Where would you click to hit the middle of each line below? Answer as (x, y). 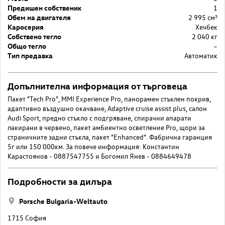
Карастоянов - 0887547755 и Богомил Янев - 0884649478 (99, 156)
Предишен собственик (44, 8)
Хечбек (206, 27)
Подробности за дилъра (60, 181)
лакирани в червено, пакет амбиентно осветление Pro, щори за (106, 127)
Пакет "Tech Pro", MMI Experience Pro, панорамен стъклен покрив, (109, 98)
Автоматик (201, 55)
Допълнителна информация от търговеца (97, 85)
